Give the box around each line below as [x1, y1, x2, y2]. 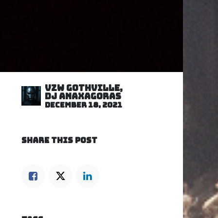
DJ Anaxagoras [45, 90, 121, 102]
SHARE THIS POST [21, 135, 97, 145]
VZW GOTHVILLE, [45, 82, 123, 93]
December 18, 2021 [45, 99, 122, 110]
